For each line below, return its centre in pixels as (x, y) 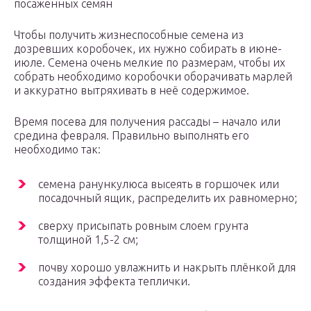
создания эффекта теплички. (114, 281)
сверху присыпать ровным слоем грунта (143, 226)
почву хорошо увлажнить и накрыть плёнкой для (167, 268)
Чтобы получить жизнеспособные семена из (129, 35)
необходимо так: (57, 150)
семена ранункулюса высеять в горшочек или (159, 184)
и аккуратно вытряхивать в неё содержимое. (132, 91)
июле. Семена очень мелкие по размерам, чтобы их (150, 63)
